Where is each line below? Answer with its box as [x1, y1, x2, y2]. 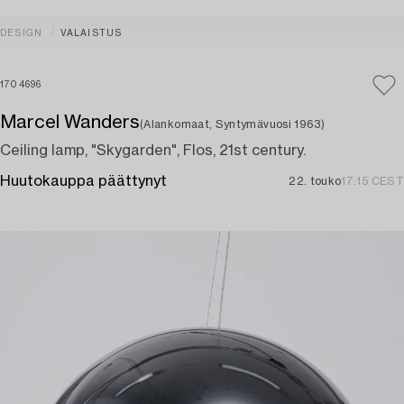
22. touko [289, 176, 342, 187]
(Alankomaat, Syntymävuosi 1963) [140, 119, 326, 130]
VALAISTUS [60, 29, 123, 38]
